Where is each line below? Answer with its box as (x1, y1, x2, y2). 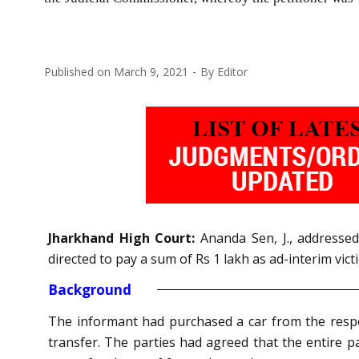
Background (48, 280, 131, 299)
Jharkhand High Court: (48, 228, 201, 247)
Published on (44, 63, 114, 79)
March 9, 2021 (114, 63, 188, 79)
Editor (217, 63, 248, 79)
